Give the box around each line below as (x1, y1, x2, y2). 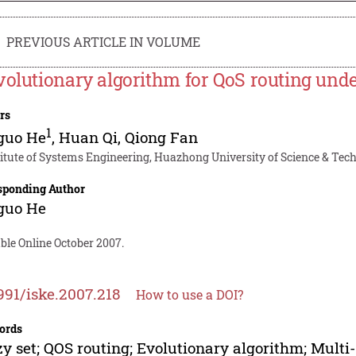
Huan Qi (59, 126, 118, 147)
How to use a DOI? (136, 285, 244, 303)
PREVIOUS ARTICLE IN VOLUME (6, 33, 201, 50)
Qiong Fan (125, 126, 199, 147)
